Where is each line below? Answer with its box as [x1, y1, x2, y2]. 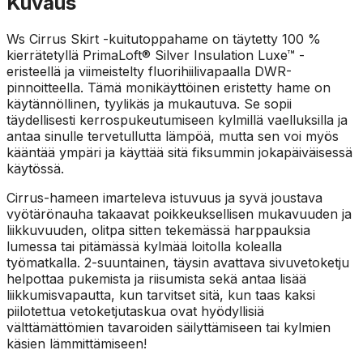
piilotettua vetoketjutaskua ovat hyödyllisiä [6, 302, 264, 319]
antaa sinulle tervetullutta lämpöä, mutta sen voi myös [6, 127, 339, 144]
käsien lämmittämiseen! [6, 335, 147, 352]
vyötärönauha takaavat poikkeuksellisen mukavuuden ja [6, 205, 352, 222]
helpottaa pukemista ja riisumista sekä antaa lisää [6, 270, 306, 287]
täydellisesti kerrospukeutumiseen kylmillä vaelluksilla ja [6, 111, 348, 128]
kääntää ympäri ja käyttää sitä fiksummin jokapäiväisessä [6, 143, 352, 160]
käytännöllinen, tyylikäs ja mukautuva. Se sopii [6, 95, 292, 112]
